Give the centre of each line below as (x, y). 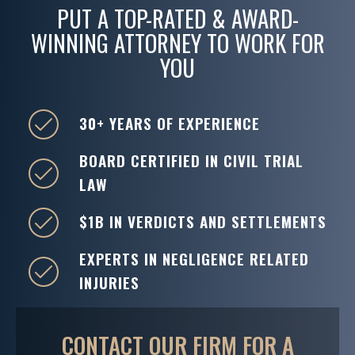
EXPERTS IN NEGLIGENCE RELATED (194, 259)
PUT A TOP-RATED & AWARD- (177, 19)
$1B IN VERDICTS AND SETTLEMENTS (203, 222)
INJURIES (109, 283)
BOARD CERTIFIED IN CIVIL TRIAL (191, 161)
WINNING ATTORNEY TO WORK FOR (177, 43)
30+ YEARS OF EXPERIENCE (170, 124)
